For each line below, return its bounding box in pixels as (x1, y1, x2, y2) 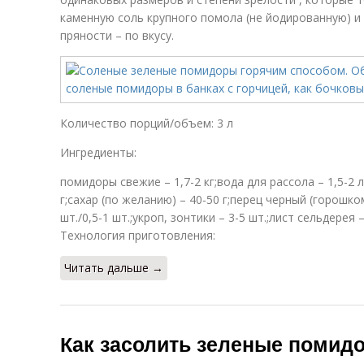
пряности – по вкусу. (60, 28, 174, 43)
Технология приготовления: (60, 227, 215, 243)
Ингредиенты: (60, 145, 136, 160)
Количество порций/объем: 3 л (60, 115, 233, 131)
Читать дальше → (64, 260, 163, 275)
